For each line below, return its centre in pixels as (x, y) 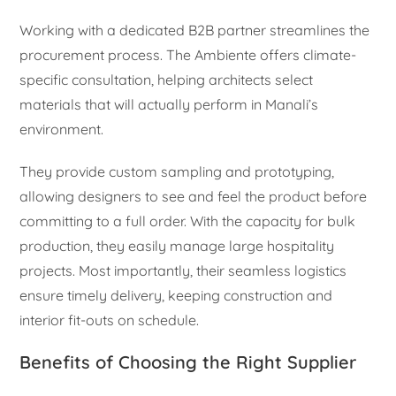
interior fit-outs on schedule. (110, 320)
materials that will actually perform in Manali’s (169, 105)
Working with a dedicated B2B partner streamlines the (195, 30)
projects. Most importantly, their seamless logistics (183, 271)
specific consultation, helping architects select (167, 80)
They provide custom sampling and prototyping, (177, 172)
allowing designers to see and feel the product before (194, 197)
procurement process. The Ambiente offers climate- (188, 55)
